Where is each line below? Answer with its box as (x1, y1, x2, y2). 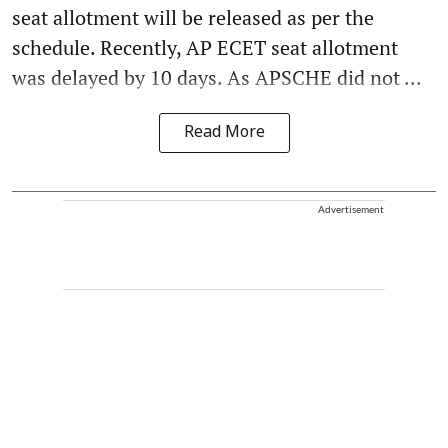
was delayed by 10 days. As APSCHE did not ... (12, 63, 422, 91)
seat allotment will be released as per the (12, 3, 374, 31)
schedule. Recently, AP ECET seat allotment (12, 33, 398, 61)
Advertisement (318, 202, 384, 215)
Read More (183, 122, 265, 143)
